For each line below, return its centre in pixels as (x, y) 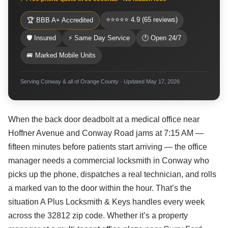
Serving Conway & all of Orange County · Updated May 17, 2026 (100, 81)
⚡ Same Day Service (99, 38)
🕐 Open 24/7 (162, 38)
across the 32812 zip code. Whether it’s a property (98, 216)
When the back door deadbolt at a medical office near (104, 119)
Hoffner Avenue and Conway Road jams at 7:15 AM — (106, 133)
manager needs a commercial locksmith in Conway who (109, 161)
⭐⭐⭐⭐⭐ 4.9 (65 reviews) (142, 20)
